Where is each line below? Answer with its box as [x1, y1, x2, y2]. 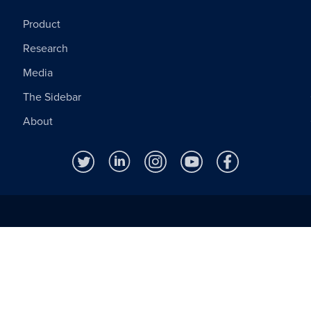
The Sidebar [23, 90, 82, 104]
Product [23, 17, 61, 31]
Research [23, 41, 69, 56]
